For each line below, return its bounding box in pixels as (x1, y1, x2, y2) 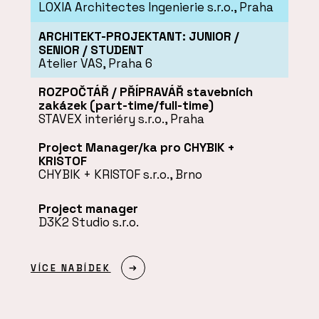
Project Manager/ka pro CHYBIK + (38, 140, 235, 156)
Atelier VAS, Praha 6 (38, 55, 152, 71)
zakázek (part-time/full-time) (38, 97, 214, 113)
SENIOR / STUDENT (38, 41, 144, 58)
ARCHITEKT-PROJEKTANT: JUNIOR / (38, 28, 239, 44)
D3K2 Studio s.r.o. (38, 214, 139, 230)
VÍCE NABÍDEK (31, 261, 111, 274)
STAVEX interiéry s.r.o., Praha (38, 110, 204, 127)
